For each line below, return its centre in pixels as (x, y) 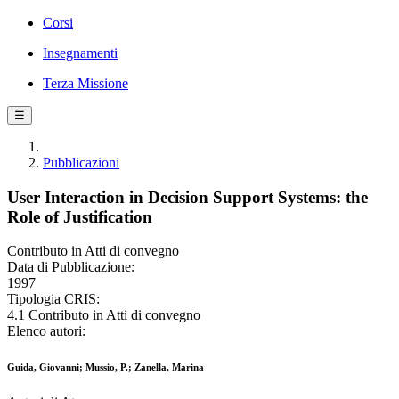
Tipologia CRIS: (53, 299)
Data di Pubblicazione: (71, 267)
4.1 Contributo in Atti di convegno (104, 315)
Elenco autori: (46, 331)
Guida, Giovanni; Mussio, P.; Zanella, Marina (106, 367)
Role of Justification (80, 216)
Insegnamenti (80, 53)
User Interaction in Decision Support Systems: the (187, 197)
